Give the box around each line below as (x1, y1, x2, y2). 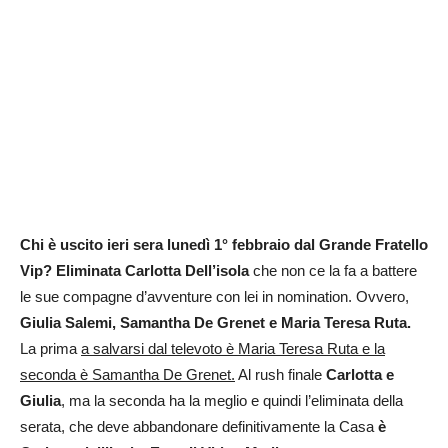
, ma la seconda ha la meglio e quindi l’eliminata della (61, 392, 403, 410)
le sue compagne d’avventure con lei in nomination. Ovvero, (20, 288, 409, 306)
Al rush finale (235, 366, 326, 384)
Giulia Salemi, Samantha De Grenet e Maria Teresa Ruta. (20, 314, 411, 332)
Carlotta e (326, 366, 394, 384)
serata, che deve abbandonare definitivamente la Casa (20, 418, 378, 436)
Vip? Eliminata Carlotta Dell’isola (20, 262, 249, 280)
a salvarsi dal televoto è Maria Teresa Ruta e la (81, 340, 385, 358)
